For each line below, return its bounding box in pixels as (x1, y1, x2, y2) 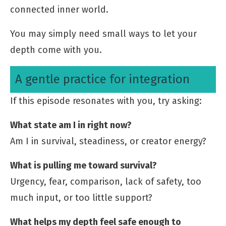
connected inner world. (10, 4, 108, 15)
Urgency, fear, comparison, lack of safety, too (10, 176, 201, 187)
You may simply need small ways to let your (10, 28, 197, 39)
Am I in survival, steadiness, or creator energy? (10, 135, 206, 147)
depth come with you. (10, 44, 102, 55)
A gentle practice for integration (15, 72, 190, 86)
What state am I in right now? (10, 119, 132, 131)
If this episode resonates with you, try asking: (10, 95, 202, 106)
